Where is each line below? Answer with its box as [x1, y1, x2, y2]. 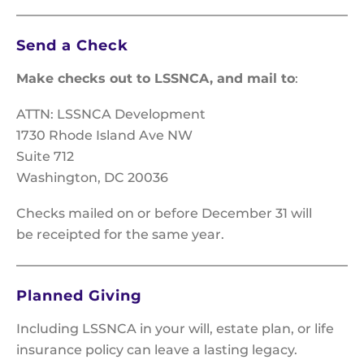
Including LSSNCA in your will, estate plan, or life [16, 321, 334, 337]
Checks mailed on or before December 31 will [16, 206, 312, 222]
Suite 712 [16, 149, 74, 165]
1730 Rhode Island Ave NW [16, 128, 193, 144]
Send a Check [16, 37, 128, 55]
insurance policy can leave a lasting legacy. [16, 342, 297, 358]
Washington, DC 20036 [16, 170, 168, 186]
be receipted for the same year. [16, 227, 227, 243]
